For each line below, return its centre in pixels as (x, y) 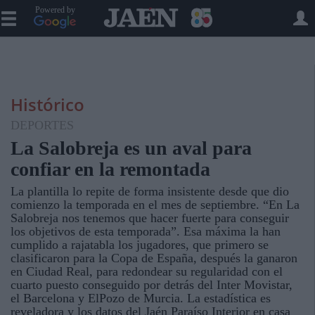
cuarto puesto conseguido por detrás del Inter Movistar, (152, 285)
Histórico (47, 104)
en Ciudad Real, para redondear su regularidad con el (147, 271)
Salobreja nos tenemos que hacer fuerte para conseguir (150, 218)
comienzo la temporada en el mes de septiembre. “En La (155, 205)
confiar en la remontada (110, 169)
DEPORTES (42, 125)
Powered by (55, 10)
